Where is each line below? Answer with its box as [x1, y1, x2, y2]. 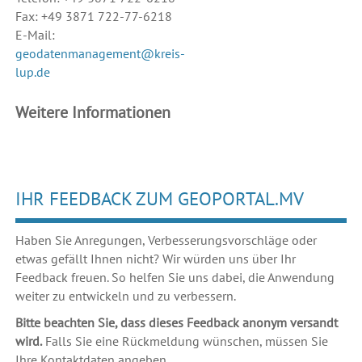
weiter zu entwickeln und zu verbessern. [15, 288, 236, 305]
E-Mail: [15, 27, 55, 44]
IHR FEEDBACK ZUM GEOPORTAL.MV [15, 187, 304, 211]
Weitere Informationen [15, 102, 170, 124]
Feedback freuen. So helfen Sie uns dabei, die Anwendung [15, 269, 335, 286]
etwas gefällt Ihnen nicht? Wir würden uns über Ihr [15, 250, 296, 267]
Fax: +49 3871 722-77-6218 [15, 8, 172, 25]
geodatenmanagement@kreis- [15, 45, 185, 62]
